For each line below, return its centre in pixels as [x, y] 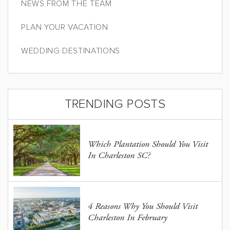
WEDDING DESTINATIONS [71, 51]
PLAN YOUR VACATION [65, 27]
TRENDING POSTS [115, 104]
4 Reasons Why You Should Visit [143, 207]
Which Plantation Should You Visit [148, 145]
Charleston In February [128, 218]
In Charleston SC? [119, 156]
